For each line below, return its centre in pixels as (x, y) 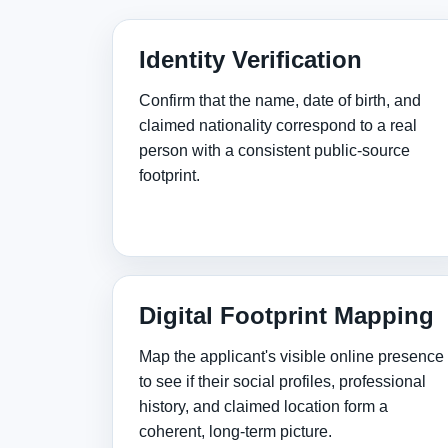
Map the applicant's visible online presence (291, 356)
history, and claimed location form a (263, 406)
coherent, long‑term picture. (235, 431)
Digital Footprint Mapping (286, 315)
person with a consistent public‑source (274, 150)
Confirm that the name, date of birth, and (280, 100)
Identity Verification (250, 59)
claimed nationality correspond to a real (278, 125)
